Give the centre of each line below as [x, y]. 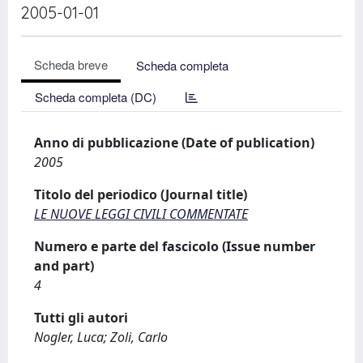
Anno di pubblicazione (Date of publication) [174, 143]
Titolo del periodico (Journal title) [141, 194]
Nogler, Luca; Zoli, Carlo [101, 337]
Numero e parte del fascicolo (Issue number [175, 246]
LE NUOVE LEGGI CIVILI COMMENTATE [141, 214]
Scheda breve [71, 64]
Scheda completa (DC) [96, 97]
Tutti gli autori [81, 318]
